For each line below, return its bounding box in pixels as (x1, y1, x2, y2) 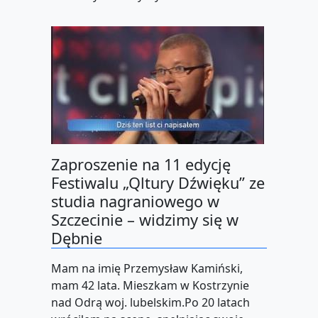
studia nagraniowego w (51, 191, 219, 212)
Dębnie (51, 228, 102, 249)
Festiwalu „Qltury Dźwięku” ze (51, 172, 265, 194)
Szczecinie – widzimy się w (51, 209, 238, 231)
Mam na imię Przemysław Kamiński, (51, 261, 243, 277)
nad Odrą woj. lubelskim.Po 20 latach (51, 295, 250, 311)
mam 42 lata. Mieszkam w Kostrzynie (51, 278, 249, 294)
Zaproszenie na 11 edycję (51, 154, 231, 175)
